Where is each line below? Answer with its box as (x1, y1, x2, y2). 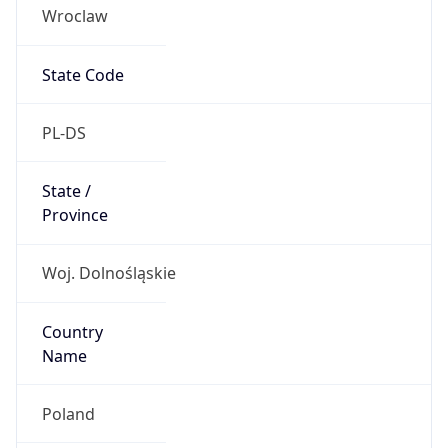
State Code (41, 63, 124, 86)
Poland (41, 402, 95, 425)
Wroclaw (41, 5, 108, 28)
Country (41, 320, 103, 343)
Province (41, 204, 108, 227)
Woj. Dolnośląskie (41, 262, 176, 285)
